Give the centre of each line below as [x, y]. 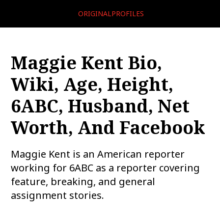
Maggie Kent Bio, [87, 63]
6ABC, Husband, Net [100, 106]
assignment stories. [58, 195]
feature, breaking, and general [83, 181]
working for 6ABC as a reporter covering [106, 168]
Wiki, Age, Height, [92, 84]
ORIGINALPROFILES [111, 14]
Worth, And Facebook [108, 127]
